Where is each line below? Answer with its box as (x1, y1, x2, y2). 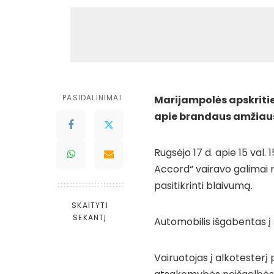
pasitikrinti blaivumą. (154, 179, 253, 193)
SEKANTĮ (73, 212, 107, 223)
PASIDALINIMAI (62, 92, 122, 103)
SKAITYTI (72, 200, 108, 210)
